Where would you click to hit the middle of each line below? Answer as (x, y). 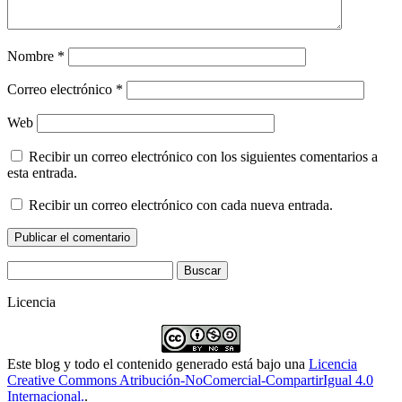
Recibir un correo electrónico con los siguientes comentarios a (203, 157)
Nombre (32, 57)
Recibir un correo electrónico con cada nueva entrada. (181, 205)
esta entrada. (42, 173)
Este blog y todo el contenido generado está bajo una (158, 364)
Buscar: (28, 268)
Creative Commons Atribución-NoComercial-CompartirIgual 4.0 (190, 380)
